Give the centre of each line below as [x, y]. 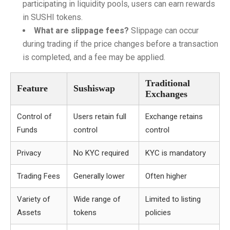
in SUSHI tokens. [53, 17]
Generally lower [99, 176]
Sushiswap [94, 88]
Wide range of [97, 199]
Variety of [34, 199]
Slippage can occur [164, 31]
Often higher [166, 176]
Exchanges [166, 94]
